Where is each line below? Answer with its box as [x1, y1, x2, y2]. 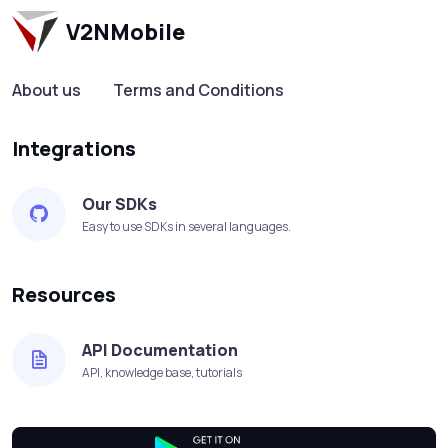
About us [12, 79, 81, 102]
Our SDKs [82, 193, 157, 216]
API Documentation [82, 339, 238, 362]
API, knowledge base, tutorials [82, 364, 242, 382]
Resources [12, 281, 116, 309]
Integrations [12, 135, 136, 163]
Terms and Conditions [113, 79, 284, 102]
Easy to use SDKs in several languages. [82, 218, 291, 236]
